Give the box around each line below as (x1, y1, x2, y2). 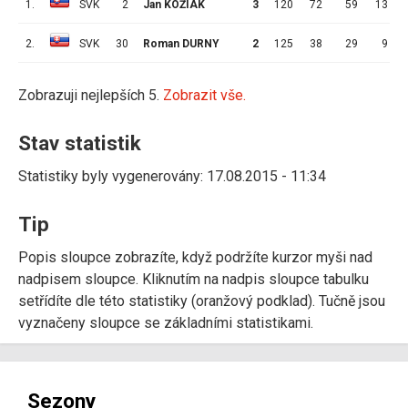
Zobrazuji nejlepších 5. (18, 86, 163, 104)
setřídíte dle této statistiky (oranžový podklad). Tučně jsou (18, 291, 385, 310)
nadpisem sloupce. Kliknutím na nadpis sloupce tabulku (18, 270, 369, 288)
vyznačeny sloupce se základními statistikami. (18, 313, 313, 331)
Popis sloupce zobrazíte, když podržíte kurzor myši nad (18, 248, 372, 266)
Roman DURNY (143, 36, 219, 50)
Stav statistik (18, 130, 141, 155)
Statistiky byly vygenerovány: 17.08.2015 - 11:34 (18, 167, 326, 185)
